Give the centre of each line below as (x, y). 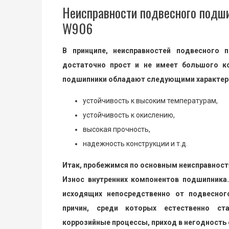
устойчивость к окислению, (129, 115)
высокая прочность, (117, 129)
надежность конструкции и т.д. (135, 143)
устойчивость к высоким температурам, (150, 100)
